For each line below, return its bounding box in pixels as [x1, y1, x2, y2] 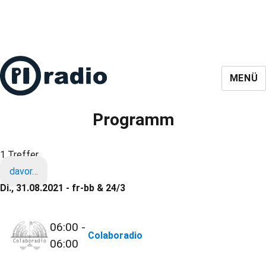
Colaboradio [88, 230, 143, 242]
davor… [9, 166, 38, 177]
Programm [92, 110, 174, 129]
